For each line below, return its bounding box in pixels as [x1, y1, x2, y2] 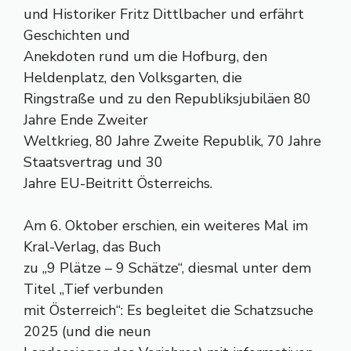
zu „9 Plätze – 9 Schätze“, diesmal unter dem [24, 259, 311, 277]
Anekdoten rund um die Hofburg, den [24, 47, 267, 66]
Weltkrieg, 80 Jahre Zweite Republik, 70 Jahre [24, 132, 321, 150]
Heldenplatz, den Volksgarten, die [24, 68, 242, 87]
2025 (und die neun [24, 322, 150, 341]
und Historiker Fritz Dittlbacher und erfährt [24, 5, 304, 24]
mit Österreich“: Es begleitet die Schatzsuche [24, 301, 313, 320]
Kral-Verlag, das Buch [24, 237, 161, 256]
